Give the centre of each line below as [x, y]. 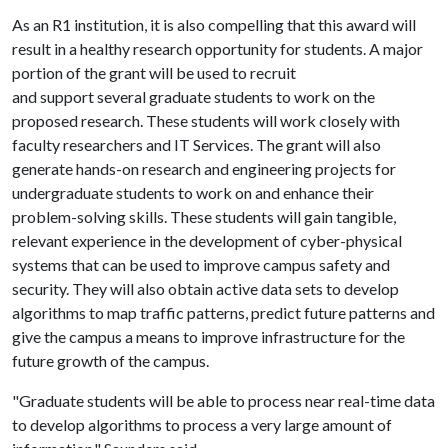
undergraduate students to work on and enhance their [193, 192]
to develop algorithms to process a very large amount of [202, 424]
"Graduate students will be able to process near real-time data [223, 400]
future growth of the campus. [110, 360]
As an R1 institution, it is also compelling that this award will [214, 24]
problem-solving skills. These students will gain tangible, [204, 216]
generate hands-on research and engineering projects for [204, 168]
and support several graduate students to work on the [193, 96]
